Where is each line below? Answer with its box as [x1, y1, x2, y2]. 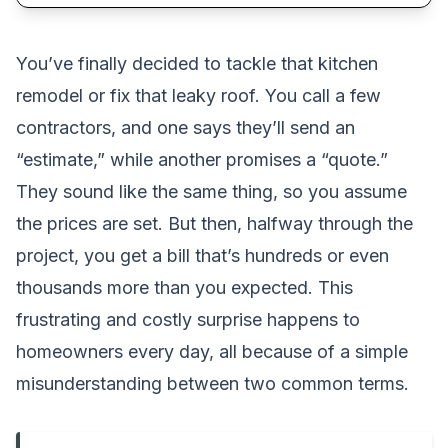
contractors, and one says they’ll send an [16, 116, 355, 138]
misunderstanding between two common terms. [16, 372, 409, 394]
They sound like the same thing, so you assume [16, 180, 407, 202]
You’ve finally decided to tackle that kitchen [16, 52, 378, 74]
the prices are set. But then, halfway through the [16, 212, 413, 234]
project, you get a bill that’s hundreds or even [16, 244, 389, 266]
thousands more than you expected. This [16, 276, 353, 298]
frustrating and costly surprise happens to [16, 308, 360, 330]
